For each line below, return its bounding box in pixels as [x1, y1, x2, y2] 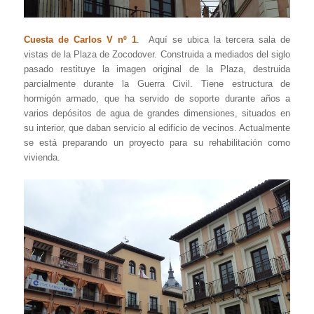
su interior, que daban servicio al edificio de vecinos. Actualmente [23, 122, 291, 133]
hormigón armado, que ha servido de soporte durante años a [23, 93, 291, 104]
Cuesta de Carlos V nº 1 [23, 34, 137, 45]
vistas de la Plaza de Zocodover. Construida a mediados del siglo [23, 48, 291, 60]
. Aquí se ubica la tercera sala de [136, 34, 291, 45]
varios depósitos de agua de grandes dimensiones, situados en [23, 107, 291, 118]
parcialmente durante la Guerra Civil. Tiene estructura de [23, 78, 291, 89]
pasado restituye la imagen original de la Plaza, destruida [23, 63, 291, 74]
